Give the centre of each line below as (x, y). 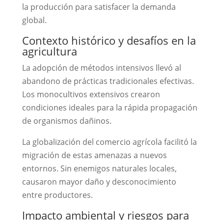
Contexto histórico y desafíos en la (109, 40)
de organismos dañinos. (67, 121)
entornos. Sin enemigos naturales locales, (99, 168)
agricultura (49, 51)
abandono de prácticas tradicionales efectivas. (108, 81)
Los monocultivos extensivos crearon (91, 94)
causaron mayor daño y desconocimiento (99, 182)
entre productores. (57, 195)
